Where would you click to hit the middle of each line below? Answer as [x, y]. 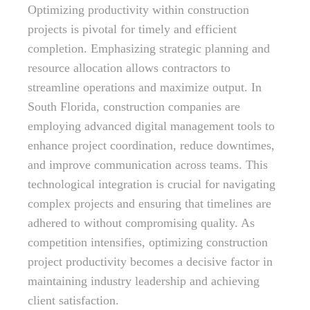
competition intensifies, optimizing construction [148, 242]
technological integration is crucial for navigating [152, 184]
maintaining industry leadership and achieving [144, 281]
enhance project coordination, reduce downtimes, [151, 145]
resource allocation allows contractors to [129, 68]
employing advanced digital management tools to [151, 126]
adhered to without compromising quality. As [141, 223]
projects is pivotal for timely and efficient [132, 29]
